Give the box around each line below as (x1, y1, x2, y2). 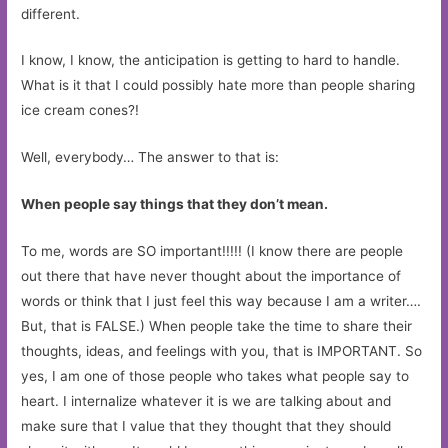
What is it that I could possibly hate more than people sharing (21, 77, 416, 94)
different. (21, 5, 81, 22)
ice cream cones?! (21, 102, 140, 119)
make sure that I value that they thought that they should (21, 418, 392, 435)
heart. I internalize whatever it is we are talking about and (21, 393, 392, 410)
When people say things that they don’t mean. (21, 196, 332, 213)
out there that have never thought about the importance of (21, 268, 402, 285)
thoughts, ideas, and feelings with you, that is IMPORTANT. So (21, 343, 423, 360)
